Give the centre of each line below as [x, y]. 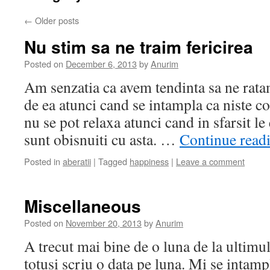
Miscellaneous [83, 206]
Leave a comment [210, 161]
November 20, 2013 [104, 223]
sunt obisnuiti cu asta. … [102, 139]
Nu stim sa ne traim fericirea [139, 47]
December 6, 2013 [101, 64]
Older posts [56, 20]
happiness [149, 161]
